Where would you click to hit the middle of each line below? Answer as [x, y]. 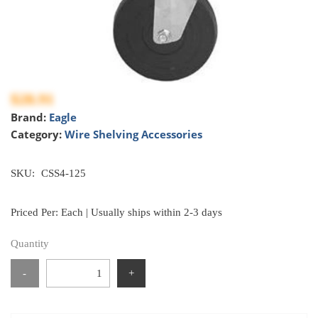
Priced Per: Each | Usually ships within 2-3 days [116, 212]
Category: [38, 134]
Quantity [30, 243]
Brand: [30, 117]
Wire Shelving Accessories [133, 134]
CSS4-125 [64, 173]
